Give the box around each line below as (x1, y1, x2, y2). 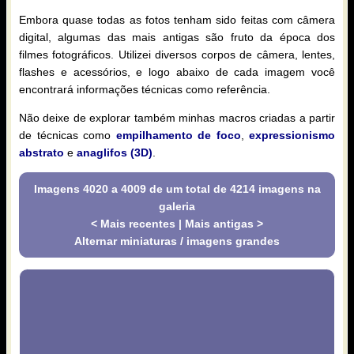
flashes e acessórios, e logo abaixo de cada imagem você (19, 65, 335, 78)
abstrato (19, 145, 64, 159)
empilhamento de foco (115, 128, 241, 141)
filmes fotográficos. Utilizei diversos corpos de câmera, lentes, (19, 47, 335, 61)
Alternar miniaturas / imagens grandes (74, 234, 280, 247)
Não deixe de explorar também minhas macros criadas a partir (19, 111, 335, 124)
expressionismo (249, 128, 335, 141)
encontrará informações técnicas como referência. (19, 82, 270, 96)
